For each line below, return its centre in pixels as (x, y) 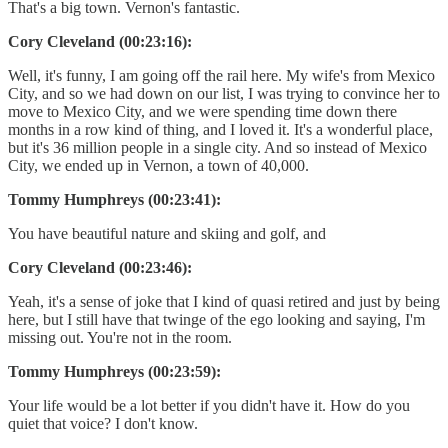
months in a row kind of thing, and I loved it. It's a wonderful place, (220, 129)
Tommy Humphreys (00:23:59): (114, 371)
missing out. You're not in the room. (120, 337)
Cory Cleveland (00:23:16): (100, 41)
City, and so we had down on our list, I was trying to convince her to (224, 93)
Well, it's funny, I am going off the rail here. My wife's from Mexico (221, 75)
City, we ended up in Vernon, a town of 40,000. (158, 165)
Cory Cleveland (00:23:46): (100, 267)
